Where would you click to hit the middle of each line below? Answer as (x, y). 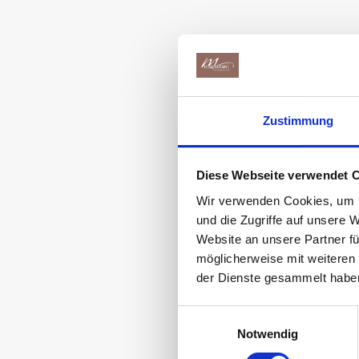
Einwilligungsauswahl (233, 315)
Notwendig (268, 333)
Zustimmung (298, 120)
